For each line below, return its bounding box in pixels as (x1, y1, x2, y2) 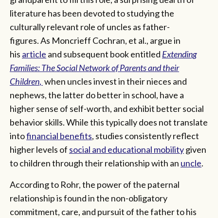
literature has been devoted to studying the (10, 7, 174, 18)
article (22, 48, 46, 59)
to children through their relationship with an (10, 157, 181, 168)
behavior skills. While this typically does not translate (10, 116, 208, 127)
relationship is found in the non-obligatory (10, 192, 167, 203)
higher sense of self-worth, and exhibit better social (10, 103, 204, 114)
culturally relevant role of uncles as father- (10, 21, 170, 32)
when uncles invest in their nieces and (43, 75, 187, 87)
